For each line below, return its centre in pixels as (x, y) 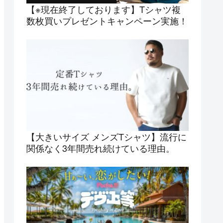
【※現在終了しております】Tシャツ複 (104, 9)
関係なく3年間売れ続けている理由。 (101, 148)
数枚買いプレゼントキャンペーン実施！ (107, 21)
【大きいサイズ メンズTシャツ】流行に (107, 136)
